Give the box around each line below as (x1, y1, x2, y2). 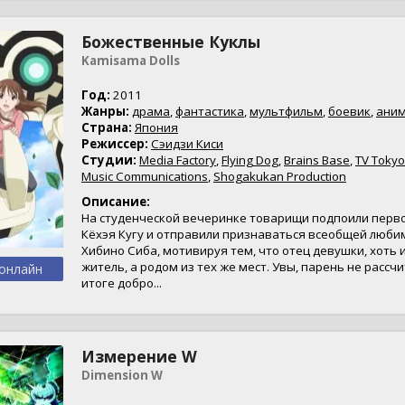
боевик (328, 103, 371, 119)
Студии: (81, 152, 137, 168)
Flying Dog (221, 152, 278, 168)
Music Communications (81, 168, 208, 184)
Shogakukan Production (213, 168, 346, 184)
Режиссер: (81, 136, 148, 152)
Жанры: (81, 103, 129, 119)
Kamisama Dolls (81, 52, 180, 69)
